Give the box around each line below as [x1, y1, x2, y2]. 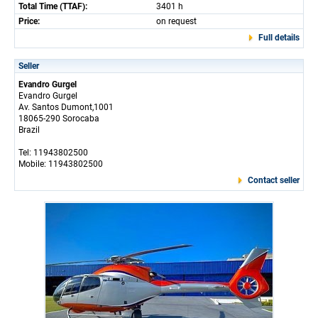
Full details [258, 32, 300, 43]
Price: [18, 16, 40, 26]
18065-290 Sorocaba [18, 113, 99, 124]
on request [156, 16, 197, 26]
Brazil [18, 124, 40, 135]
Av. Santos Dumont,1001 [18, 102, 114, 112]
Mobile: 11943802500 [18, 158, 103, 169]
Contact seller [248, 175, 300, 185]
